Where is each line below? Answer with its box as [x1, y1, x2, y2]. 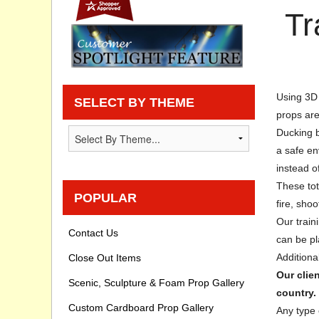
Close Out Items [68, 252, 141, 264]
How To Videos [179, 83, 241, 98]
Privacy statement [179, 19, 254, 33]
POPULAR [74, 190, 137, 206]
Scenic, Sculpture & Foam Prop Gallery [68, 277, 244, 289]
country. [276, 287, 316, 299]
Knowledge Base [179, 51, 248, 66]
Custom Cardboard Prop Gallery [68, 302, 214, 314]
